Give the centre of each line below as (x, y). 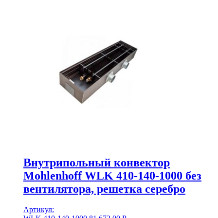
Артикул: (39, 210)
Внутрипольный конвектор (97, 163)
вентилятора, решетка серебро (104, 189)
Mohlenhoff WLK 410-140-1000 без (112, 176)
